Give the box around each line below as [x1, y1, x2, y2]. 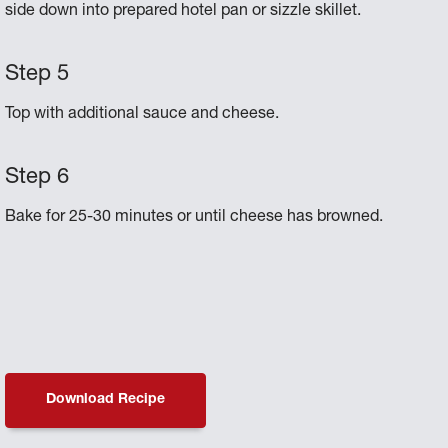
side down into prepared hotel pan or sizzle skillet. [5, 3, 362, 20]
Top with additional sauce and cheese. [5, 106, 280, 123]
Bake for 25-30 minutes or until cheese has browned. [5, 209, 384, 226]
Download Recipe [46, 392, 166, 407]
